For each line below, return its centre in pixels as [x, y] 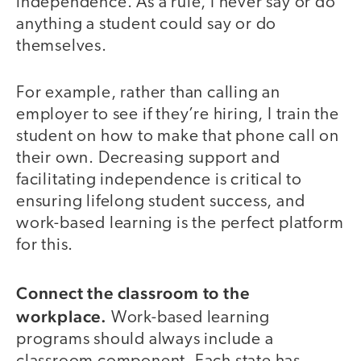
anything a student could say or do [147, 24]
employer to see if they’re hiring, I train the [178, 115]
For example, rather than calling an [148, 93]
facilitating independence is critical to [159, 180]
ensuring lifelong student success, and [161, 202]
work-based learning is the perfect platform [180, 224]
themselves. [62, 46]
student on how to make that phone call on [178, 137]
